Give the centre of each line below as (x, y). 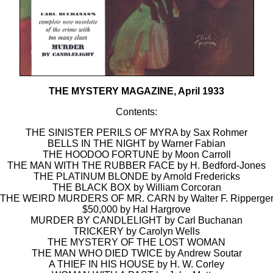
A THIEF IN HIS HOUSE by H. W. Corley (136, 264)
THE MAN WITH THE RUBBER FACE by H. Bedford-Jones (136, 165)
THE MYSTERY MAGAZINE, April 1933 (136, 91)
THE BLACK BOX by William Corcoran (136, 187)
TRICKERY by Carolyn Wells (136, 231)
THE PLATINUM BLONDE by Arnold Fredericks (136, 176)
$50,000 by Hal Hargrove (136, 209)
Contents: (136, 112)
